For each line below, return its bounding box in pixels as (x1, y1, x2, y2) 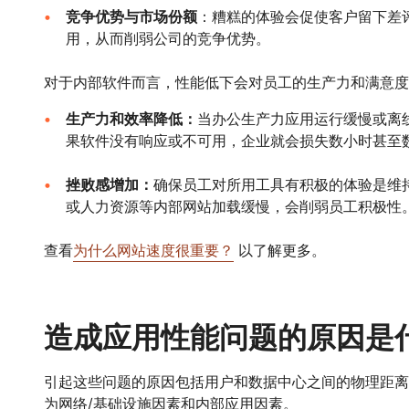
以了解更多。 (233, 241, 326, 259)
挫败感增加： (65, 175, 153, 194)
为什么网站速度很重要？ (72, 241, 234, 259)
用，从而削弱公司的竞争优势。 (65, 29, 270, 47)
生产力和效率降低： (65, 110, 197, 128)
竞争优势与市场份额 (65, 7, 197, 26)
